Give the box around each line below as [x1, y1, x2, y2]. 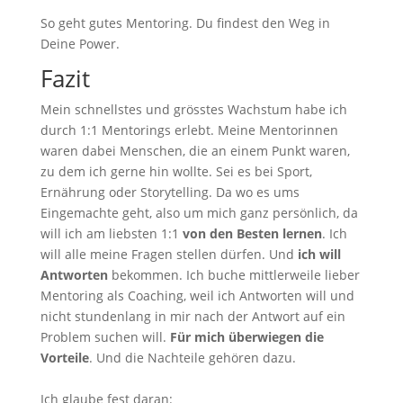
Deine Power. [40, 34, 120, 52]
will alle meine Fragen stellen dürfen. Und [40, 245, 298, 263]
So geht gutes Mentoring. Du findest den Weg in [40, 13, 330, 31]
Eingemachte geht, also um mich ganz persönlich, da [40, 203, 358, 221]
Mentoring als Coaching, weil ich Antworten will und [40, 286, 354, 304]
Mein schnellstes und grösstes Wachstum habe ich [40, 100, 347, 118]
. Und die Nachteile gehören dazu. [88, 348, 296, 366]
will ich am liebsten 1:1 [40, 224, 183, 242]
